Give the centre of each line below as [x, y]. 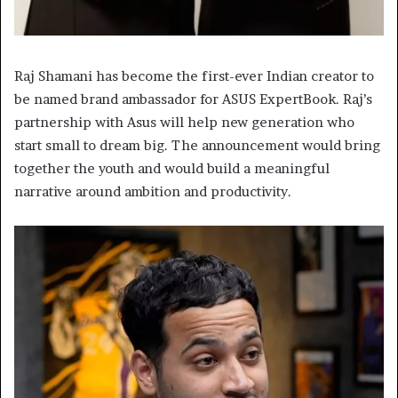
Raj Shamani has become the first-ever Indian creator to [194, 76]
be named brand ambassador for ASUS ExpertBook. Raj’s [193, 99]
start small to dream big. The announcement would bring [197, 145]
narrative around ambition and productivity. [153, 191]
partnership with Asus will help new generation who [184, 122]
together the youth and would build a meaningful [172, 168]
